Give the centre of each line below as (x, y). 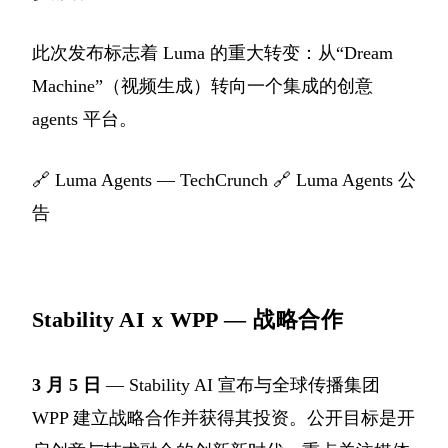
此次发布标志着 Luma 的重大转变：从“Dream (212, 52)
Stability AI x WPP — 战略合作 (187, 319)
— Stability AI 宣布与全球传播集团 (240, 384)
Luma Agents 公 (356, 179)
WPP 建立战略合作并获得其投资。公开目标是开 (223, 417)
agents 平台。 (84, 118)
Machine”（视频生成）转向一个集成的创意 (202, 85)
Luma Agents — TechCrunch (161, 179)
